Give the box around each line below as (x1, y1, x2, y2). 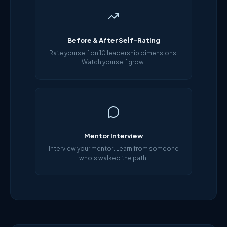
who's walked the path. (79, 154, 148, 162)
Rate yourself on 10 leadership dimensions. (49, 49, 178, 57)
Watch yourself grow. (82, 58, 145, 66)
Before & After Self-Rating (67, 36, 160, 44)
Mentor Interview (84, 132, 143, 140)
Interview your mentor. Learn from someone (48, 145, 179, 153)
